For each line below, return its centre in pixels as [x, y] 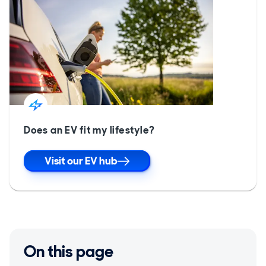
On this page [69, 252]
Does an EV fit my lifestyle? [89, 130]
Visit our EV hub [81, 161]
